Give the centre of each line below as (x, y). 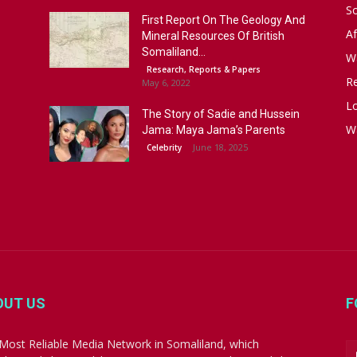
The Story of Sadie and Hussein (221, 114)
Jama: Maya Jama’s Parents (214, 130)
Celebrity (164, 147)
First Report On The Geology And (224, 20)
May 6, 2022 (166, 82)
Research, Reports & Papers (204, 69)
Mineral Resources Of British (213, 36)
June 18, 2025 (220, 147)
